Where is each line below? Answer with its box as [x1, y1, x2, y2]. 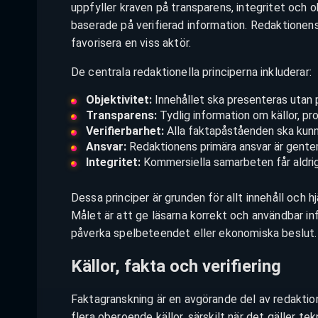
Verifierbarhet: [85, 124, 164, 138]
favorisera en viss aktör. [71, 36, 192, 50]
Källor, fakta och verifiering [71, 256, 281, 276]
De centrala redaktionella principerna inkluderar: [71, 65, 312, 79]
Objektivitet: [85, 93, 152, 107]
